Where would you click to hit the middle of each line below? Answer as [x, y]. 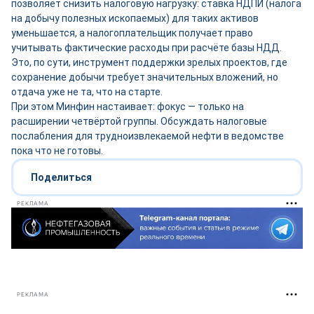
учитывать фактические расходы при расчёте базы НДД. [146, 48]
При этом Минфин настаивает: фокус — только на [128, 107]
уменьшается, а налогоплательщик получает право [132, 33]
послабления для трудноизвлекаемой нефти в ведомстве [148, 136]
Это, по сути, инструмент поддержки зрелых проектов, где [149, 62]
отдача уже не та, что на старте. [87, 92]
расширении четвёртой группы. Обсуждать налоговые [139, 121]
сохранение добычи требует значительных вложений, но [145, 77]
